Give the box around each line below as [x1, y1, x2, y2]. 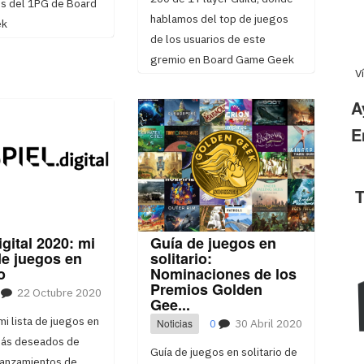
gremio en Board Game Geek [149, 52, 294, 67]
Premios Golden [149, 279, 262, 301]
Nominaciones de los [149, 263, 297, 285]
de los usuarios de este [149, 32, 266, 46]
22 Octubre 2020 [16, 285, 102, 301]
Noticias [156, 316, 193, 331]
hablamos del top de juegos [149, 11, 288, 26]
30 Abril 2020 [235, 316, 303, 331]
